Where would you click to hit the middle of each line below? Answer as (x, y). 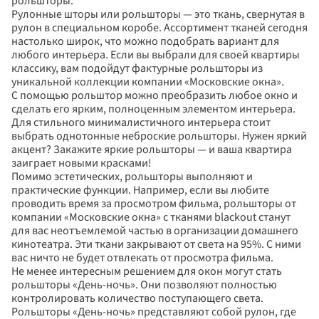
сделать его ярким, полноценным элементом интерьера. (153, 109)
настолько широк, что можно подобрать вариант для (145, 41)
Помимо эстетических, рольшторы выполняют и (132, 177)
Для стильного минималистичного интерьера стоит (141, 122)
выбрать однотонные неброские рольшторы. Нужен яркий (159, 136)
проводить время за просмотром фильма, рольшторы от (154, 204)
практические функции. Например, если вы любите (140, 190)
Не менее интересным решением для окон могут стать (147, 271)
